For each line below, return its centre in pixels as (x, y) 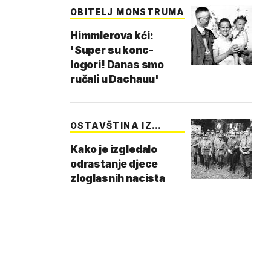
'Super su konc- (112, 50)
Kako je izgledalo (114, 149)
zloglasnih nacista (118, 178)
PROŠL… (92, 140)
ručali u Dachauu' (115, 79)
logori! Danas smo (117, 65)
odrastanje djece (114, 164)
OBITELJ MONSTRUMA (128, 12)
